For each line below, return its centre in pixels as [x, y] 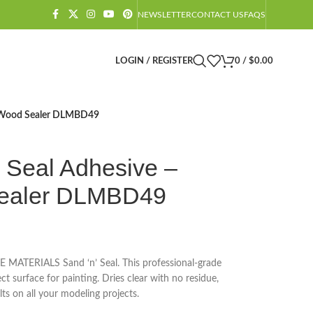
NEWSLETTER [164, 15]
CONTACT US [217, 15]
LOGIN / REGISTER [154, 61]
